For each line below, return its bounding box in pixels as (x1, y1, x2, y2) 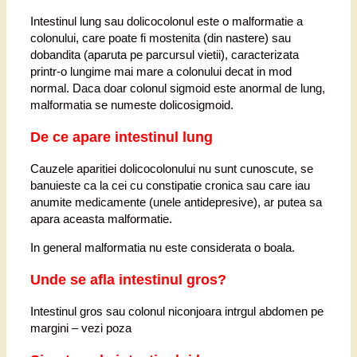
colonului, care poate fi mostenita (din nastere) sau (30, 31, 291, 45)
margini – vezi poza (30, 321, 131, 335)
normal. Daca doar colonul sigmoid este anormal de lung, (30, 81, 325, 96)
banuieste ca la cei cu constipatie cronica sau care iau (30, 178, 310, 193)
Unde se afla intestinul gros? (30, 271, 226, 288)
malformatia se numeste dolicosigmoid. (30, 98, 233, 112)
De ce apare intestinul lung (30, 128, 213, 145)
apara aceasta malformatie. (30, 212, 172, 226)
